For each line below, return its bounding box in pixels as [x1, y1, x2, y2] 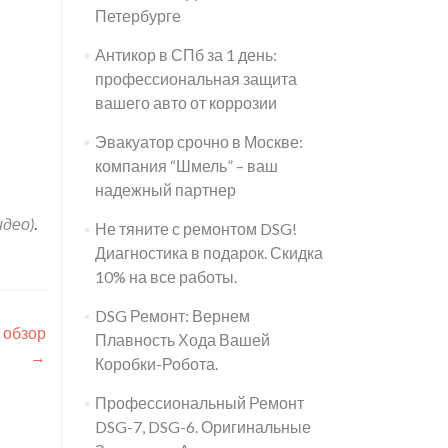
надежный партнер [94, 180, 236, 199]
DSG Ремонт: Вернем [94, 306, 250, 325]
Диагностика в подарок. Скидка [94, 243, 323, 262]
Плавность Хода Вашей [94, 330, 270, 349]
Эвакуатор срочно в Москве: [94, 132, 303, 151]
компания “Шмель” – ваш [94, 156, 278, 175]
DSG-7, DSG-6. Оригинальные [94, 417, 311, 436]
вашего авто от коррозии [94, 93, 277, 112]
